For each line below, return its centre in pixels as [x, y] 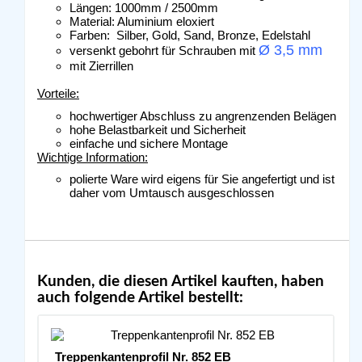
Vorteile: [58, 93]
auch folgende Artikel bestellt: [140, 297]
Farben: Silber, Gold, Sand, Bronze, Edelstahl [190, 35]
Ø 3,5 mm [290, 50]
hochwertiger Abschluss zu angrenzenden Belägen [203, 116]
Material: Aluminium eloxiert [142, 21]
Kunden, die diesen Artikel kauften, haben [181, 281]
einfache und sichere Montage [149, 143]
